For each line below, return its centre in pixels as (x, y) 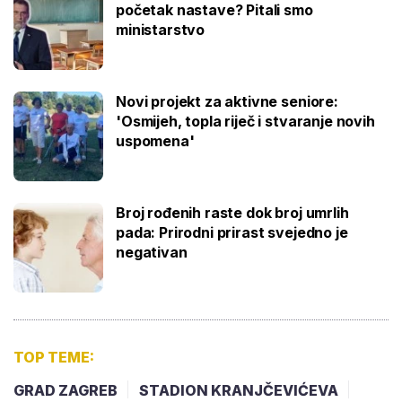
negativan (152, 253)
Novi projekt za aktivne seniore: (227, 102)
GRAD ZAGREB (66, 391)
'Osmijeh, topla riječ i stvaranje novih (245, 122)
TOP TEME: (54, 358)
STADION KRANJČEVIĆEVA (239, 391)
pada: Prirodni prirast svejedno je (232, 233)
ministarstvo (161, 30)
